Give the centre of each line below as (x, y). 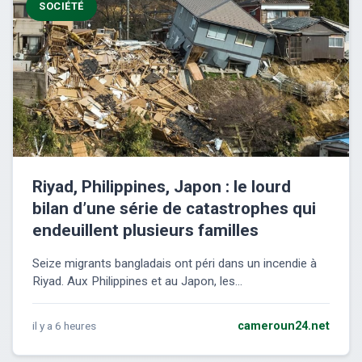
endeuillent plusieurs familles (145, 231)
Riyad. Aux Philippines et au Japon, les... (137, 282)
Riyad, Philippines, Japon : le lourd (162, 187)
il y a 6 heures (64, 326)
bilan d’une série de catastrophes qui (174, 209)
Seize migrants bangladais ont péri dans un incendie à (175, 264)
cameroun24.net (284, 326)
